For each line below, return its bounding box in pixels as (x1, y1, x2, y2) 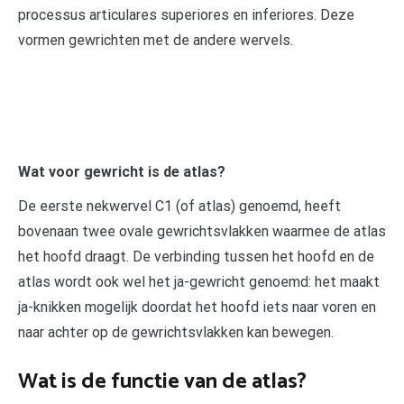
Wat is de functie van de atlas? (18, 363, 307, 399)
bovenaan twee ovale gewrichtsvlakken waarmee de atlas (18, 222, 386, 240)
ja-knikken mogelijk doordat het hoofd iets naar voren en (18, 298, 376, 316)
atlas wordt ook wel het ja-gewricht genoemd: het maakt (18, 272, 380, 290)
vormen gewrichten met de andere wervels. (18, 31, 293, 49)
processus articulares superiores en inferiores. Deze (18, 5, 354, 23)
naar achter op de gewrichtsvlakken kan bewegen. (18, 323, 334, 341)
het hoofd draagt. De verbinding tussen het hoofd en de (18, 247, 374, 265)
